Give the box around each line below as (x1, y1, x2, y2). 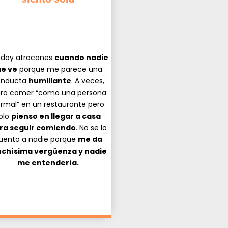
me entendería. (17, 157, 79, 168)
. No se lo (75, 122, 107, 133)
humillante (28, 75, 71, 86)
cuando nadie (54, 52, 108, 63)
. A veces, (71, 75, 104, 86)
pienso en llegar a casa (11, 110, 101, 121)
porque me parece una (17, 64, 102, 74)
